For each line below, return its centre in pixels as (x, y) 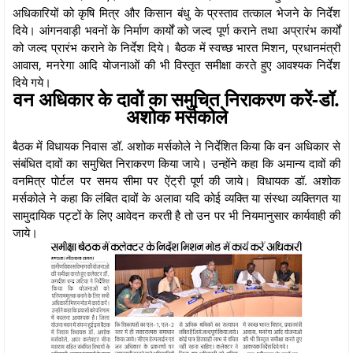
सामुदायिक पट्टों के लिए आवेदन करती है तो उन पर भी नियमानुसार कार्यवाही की (176, 215)
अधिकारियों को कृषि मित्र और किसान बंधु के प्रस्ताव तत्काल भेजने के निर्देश (176, 12)
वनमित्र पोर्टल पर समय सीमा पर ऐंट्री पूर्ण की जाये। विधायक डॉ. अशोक (176, 180)
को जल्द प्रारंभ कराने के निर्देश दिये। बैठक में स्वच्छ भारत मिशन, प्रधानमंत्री (176, 47)
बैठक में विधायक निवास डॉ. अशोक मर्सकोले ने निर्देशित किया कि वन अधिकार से (176, 145)
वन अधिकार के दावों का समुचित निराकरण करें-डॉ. (176, 98)
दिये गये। (32, 82)
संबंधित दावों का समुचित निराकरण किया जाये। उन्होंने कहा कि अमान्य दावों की (176, 163)
